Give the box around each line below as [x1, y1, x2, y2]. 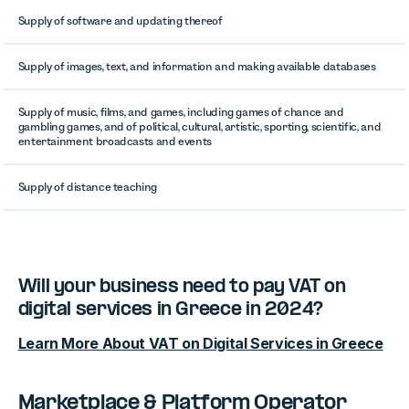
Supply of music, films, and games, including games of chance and [17, 106, 344, 118]
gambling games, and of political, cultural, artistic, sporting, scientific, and [17, 121, 382, 132]
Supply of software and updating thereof [17, 15, 223, 26]
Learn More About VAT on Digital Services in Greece [17, 334, 383, 352]
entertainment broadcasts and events [17, 135, 213, 147]
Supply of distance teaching [17, 181, 157, 193]
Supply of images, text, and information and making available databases [17, 60, 376, 72]
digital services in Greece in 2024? [17, 300, 324, 320]
